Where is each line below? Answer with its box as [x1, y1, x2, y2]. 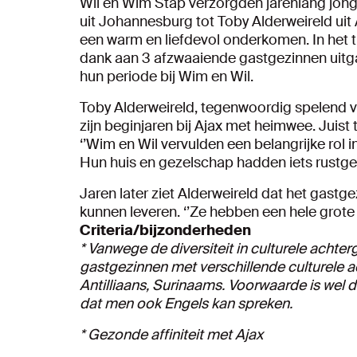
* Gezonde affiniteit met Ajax [80, 324, 263, 344]
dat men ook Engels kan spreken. [80, 293, 292, 313]
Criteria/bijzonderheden [80, 220, 251, 240]
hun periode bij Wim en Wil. [80, 66, 253, 86]
